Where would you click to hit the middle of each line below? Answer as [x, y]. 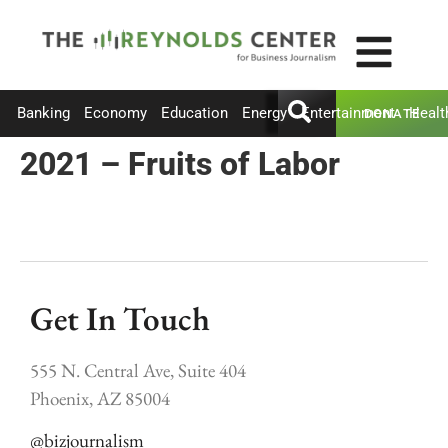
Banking [43, 113]
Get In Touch [120, 318]
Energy [264, 113]
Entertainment [348, 113]
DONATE [392, 113]
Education [194, 113]
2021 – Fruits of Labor [180, 163]
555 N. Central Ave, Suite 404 [138, 371]
